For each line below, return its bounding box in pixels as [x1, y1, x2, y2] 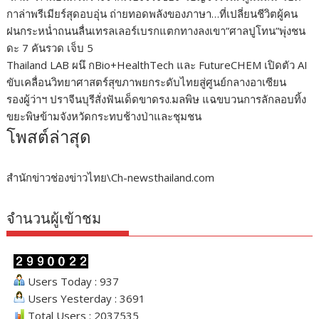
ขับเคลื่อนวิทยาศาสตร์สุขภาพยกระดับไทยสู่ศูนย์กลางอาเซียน [6, 75, 287, 90]
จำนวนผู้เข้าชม [6, 210, 102, 228]
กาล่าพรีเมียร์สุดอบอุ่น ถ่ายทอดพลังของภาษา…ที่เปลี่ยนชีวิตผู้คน [6, 6, 298, 21]
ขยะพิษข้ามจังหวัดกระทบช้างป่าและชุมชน [6, 109, 202, 124]
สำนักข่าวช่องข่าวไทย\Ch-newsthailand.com [6, 169, 215, 184]
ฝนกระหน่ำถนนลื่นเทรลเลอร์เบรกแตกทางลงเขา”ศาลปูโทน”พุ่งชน [6, 23, 306, 38]
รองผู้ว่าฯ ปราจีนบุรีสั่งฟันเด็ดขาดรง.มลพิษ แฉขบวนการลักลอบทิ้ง [6, 92, 307, 107]
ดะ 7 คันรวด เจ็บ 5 [6, 41, 94, 56]
